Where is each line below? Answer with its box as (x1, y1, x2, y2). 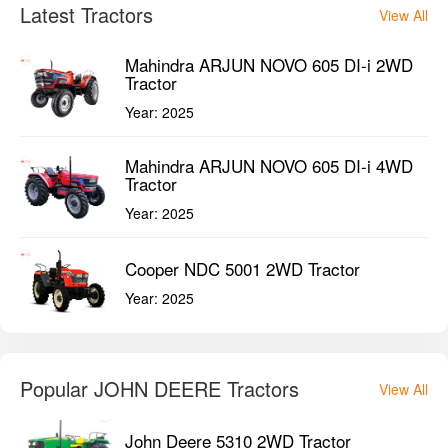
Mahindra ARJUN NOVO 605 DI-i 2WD (125, 52, 413, 78)
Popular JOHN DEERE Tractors (20, 374, 299, 404)
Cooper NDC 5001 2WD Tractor (125, 255, 360, 281)
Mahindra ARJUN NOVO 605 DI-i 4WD (125, 153, 413, 179)
